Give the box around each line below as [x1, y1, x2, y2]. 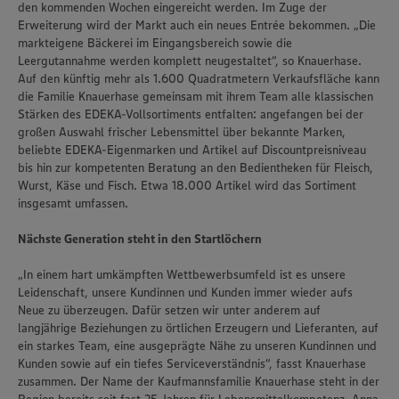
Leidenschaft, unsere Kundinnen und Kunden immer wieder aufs [18, 284, 353, 300]
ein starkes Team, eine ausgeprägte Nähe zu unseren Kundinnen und [18, 338, 377, 354]
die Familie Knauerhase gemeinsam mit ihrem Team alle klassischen [18, 88, 373, 104]
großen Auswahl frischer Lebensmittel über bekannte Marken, [18, 124, 346, 140]
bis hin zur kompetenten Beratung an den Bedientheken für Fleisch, [18, 159, 373, 175]
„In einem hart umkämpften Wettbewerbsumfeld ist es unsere [18, 266, 346, 282]
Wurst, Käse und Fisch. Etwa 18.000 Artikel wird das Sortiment [18, 177, 356, 193]
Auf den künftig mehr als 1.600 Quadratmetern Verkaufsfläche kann [18, 70, 379, 86]
